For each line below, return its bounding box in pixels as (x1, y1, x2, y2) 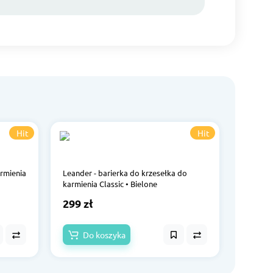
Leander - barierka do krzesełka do (63, 168, 187, 178)
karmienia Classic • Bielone (63, 179, 157, 189)
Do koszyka (83, 229, 126, 240)
